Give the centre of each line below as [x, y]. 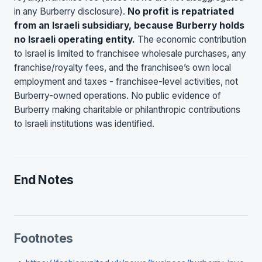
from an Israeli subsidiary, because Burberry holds [129, 25]
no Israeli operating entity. [75, 39]
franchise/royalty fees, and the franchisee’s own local [123, 67]
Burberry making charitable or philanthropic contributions [127, 109]
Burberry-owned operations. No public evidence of [118, 95]
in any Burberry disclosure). [71, 11]
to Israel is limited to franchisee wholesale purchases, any [130, 53]
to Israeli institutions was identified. [84, 123]
